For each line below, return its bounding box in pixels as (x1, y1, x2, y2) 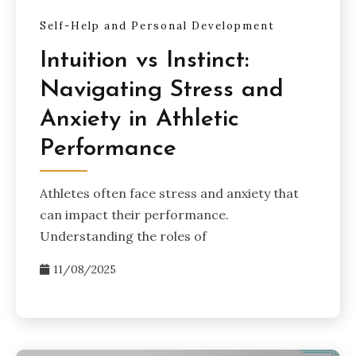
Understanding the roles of (40, 227, 207, 244)
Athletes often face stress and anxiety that (40, 184, 299, 201)
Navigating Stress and (40, 77, 284, 103)
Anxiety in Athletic (40, 106, 239, 132)
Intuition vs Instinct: (40, 48, 249, 73)
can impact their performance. (40, 206, 229, 222)
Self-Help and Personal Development (40, 19, 275, 33)
